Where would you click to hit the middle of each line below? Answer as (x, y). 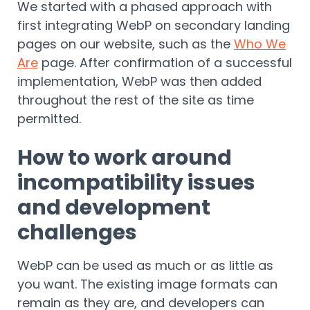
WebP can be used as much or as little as (145, 265)
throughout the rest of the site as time (136, 100)
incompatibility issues (136, 182)
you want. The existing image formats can (147, 284)
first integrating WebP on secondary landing (154, 25)
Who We (260, 44)
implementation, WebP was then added (139, 81)
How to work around (125, 157)
